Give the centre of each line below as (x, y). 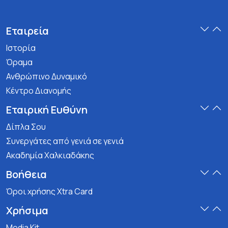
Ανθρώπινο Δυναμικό (47, 76)
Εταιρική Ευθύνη (47, 110)
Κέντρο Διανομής (39, 91)
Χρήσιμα (27, 210)
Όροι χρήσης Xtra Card (49, 191)
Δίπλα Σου (26, 127)
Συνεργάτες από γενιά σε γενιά (65, 141)
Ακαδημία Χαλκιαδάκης (50, 155)
